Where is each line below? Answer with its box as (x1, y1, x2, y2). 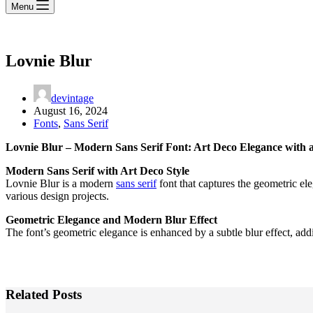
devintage (51, 92, 94, 104)
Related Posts (6, 286, 82, 302)
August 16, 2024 (34, 104, 108, 117)
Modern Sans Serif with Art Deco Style (6, 164, 189, 177)
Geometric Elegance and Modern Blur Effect (6, 213, 217, 226)
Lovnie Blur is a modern (6, 177, 116, 189)
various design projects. (6, 189, 109, 202)
